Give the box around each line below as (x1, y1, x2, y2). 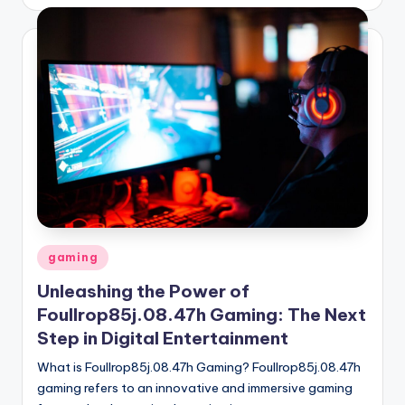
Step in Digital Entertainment (37, 327, 288, 350)
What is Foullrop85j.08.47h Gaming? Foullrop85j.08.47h (37, 359, 361, 376)
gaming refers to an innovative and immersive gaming (37, 380, 353, 397)
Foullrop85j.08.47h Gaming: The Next (37, 304, 366, 326)
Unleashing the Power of (37, 280, 250, 303)
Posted (36, 247, 78, 262)
